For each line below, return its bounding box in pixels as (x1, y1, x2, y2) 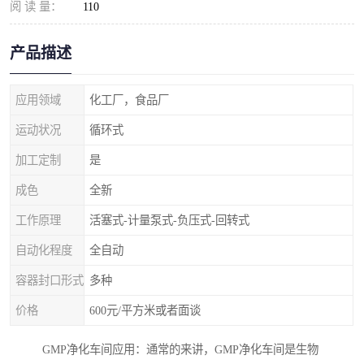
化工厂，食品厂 (89, 93, 169, 106)
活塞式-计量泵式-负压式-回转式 (89, 214, 249, 227)
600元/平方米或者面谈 (89, 304, 201, 317)
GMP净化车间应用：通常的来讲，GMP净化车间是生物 (42, 343, 318, 357)
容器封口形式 (15, 274, 84, 287)
